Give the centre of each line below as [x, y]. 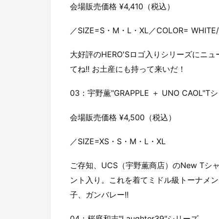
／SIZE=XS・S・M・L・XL [118, 141]
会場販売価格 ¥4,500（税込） [123, 117]
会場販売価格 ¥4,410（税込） [122, 6]
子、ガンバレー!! [99, 194]
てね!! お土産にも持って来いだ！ [128, 69]
